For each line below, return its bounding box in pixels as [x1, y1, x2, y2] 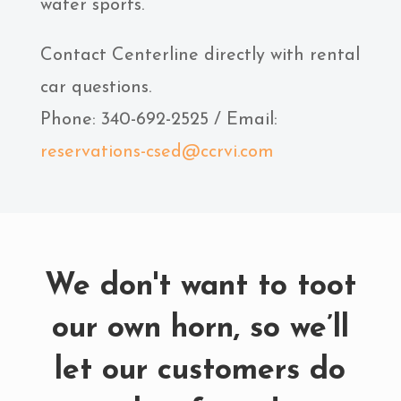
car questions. [39, 79, 151, 97]
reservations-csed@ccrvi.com [39, 143, 274, 161]
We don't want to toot [44, 271, 356, 303]
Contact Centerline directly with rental [39, 47, 360, 64]
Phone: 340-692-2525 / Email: [39, 111, 277, 129]
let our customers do [55, 355, 346, 387]
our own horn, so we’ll [51, 313, 349, 345]
